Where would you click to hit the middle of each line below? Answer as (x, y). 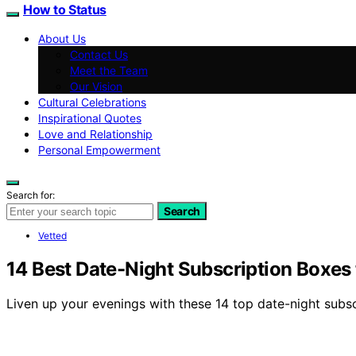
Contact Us (99, 54)
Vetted (52, 235)
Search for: (31, 195)
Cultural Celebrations (92, 102)
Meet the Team (109, 70)
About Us (62, 38)
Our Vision (96, 86)
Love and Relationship (95, 133)
